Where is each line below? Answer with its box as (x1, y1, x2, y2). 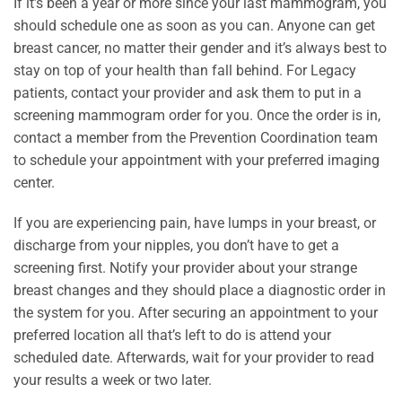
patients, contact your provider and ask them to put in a (13, 83, 362, 101)
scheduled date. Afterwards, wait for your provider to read (13, 349, 374, 367)
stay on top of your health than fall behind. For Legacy (13, 61, 356, 79)
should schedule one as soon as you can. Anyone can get (13, 16, 375, 34)
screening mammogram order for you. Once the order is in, (13, 106, 380, 124)
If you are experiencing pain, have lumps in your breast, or (13, 214, 376, 232)
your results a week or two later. (13, 371, 212, 389)
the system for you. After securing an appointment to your (13, 304, 378, 322)
